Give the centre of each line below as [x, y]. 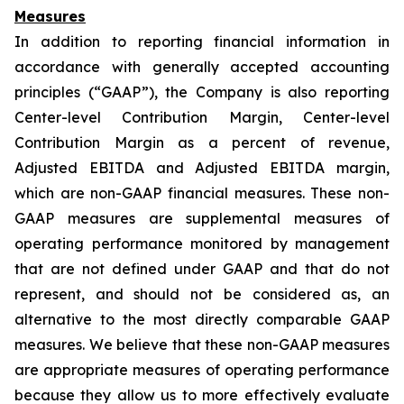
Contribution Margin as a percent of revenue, [202, 142]
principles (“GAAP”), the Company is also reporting [202, 92]
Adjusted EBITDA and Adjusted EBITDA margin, [202, 168]
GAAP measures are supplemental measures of [202, 218]
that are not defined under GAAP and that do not [202, 269]
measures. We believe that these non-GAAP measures [202, 344]
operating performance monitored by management [202, 243]
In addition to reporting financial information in [202, 41]
